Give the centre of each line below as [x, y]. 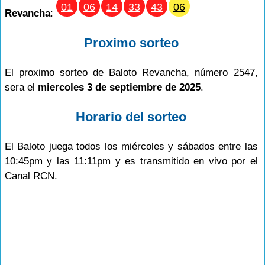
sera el [21, 87]
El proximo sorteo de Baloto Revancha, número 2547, [131, 72]
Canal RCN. [31, 176]
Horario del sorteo [131, 117]
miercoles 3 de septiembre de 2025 [119, 87]
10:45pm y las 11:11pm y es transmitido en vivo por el [131, 161]
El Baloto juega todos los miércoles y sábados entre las [131, 146]
